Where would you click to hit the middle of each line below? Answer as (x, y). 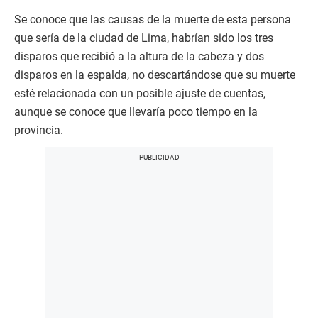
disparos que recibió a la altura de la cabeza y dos (139, 57)
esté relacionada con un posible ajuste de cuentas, (140, 94)
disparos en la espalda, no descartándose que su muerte (155, 75)
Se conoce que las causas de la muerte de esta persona (153, 20)
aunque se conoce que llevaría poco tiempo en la (136, 112)
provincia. (39, 131)
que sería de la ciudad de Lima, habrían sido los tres (144, 38)
